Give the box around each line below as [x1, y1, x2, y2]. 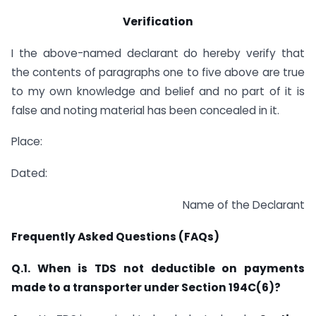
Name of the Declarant [183, 197, 305, 213]
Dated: [11, 166, 47, 181]
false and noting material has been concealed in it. [11, 102, 279, 118]
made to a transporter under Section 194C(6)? [11, 279, 281, 295]
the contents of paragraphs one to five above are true [11, 64, 305, 80]
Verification [123, 13, 193, 29]
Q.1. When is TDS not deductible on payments [11, 260, 305, 276]
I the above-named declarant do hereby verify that [11, 45, 305, 61]
